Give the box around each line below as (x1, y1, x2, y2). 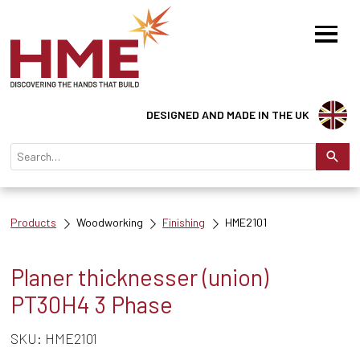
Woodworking (76, 215, 143, 229)
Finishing (162, 215, 206, 229)
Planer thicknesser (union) (10, 262, 269, 291)
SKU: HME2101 (10, 329, 98, 348)
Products (10, 215, 57, 229)
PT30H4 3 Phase (10, 289, 174, 318)
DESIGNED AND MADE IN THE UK (146, 108, 310, 122)
